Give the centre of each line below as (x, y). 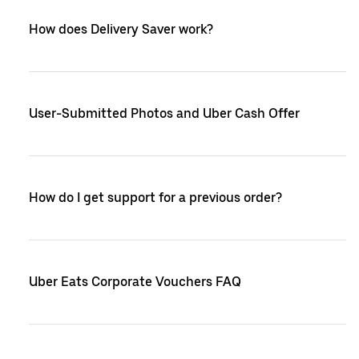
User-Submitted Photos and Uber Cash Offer (164, 113)
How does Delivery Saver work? (121, 29)
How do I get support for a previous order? (155, 198)
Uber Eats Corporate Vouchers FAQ (135, 282)
